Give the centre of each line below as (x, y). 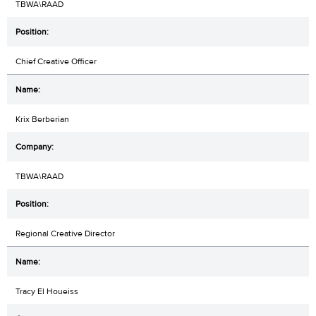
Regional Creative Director (65, 233)
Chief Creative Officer (56, 61)
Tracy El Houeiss (47, 291)
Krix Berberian (42, 119)
